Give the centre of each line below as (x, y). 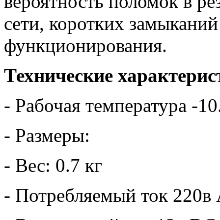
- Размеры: (49, 135)
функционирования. (88, 45)
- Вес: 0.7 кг (53, 165)
